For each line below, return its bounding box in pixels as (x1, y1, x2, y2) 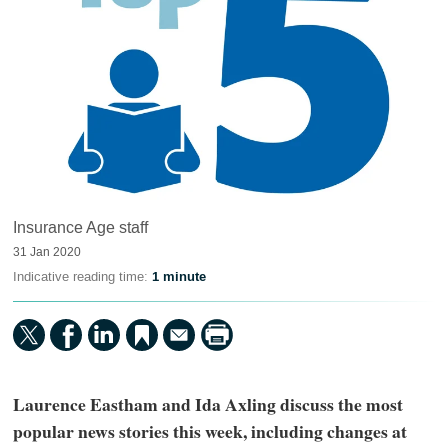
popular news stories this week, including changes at (12, 418, 407, 445)
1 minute (151, 268, 206, 287)
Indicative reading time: (12, 268, 152, 286)
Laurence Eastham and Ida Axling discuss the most (12, 391, 403, 418)
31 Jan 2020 (12, 244, 81, 261)
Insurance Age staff (12, 217, 148, 239)
